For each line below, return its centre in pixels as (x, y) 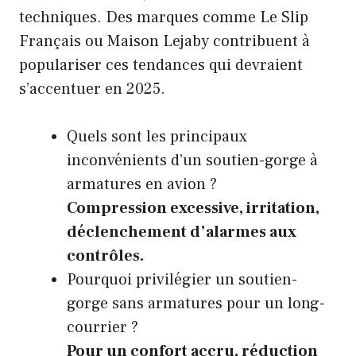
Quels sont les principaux (157, 137)
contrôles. (105, 256)
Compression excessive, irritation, (193, 209)
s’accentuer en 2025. (92, 89)
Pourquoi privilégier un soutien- (182, 280)
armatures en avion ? (142, 185)
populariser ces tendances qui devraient (161, 66)
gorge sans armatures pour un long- (196, 304)
